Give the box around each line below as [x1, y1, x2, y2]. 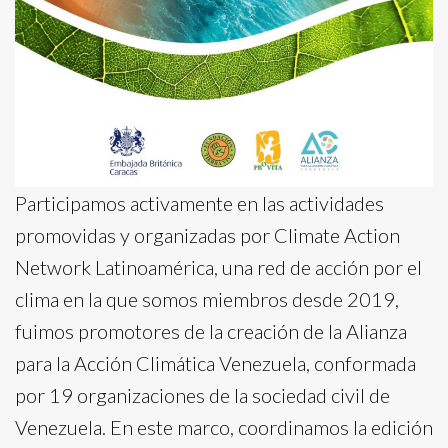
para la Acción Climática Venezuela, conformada [15, 350, 416, 375]
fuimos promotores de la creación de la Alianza [15, 318, 407, 343]
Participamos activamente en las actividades [15, 190, 384, 215]
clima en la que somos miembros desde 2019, [15, 286, 399, 311]
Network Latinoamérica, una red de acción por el [15, 254, 422, 279]
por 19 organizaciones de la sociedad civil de [15, 382, 390, 407]
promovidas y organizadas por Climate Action [15, 222, 400, 247]
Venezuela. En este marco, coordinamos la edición [15, 414, 433, 439]
